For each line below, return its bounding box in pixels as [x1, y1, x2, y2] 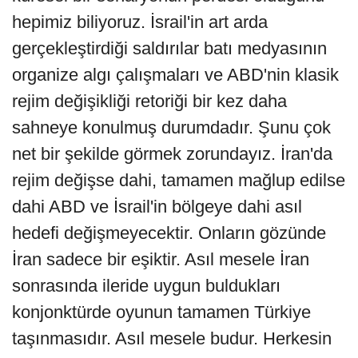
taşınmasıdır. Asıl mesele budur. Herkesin [12, 328, 332, 349]
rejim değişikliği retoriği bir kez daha [12, 91, 287, 112]
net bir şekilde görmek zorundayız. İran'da [12, 144, 332, 165]
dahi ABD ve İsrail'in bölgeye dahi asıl [12, 197, 302, 217]
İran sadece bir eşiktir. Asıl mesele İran [12, 249, 309, 270]
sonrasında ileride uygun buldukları [12, 276, 280, 296]
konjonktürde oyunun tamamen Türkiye [12, 302, 311, 323]
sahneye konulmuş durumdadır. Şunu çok [12, 117, 331, 138]
